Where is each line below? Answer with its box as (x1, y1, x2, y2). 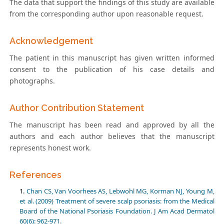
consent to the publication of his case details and (9, 64, 214, 74)
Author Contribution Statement (9, 102, 144, 113)
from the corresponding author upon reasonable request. (9, 8, 204, 18)
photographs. (9, 75, 55, 85)
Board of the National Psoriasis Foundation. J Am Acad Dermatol (19, 206, 214, 215)
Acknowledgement (9, 35, 93, 46)
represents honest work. (9, 142, 91, 152)
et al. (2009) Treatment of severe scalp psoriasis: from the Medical (19, 196, 214, 205)
